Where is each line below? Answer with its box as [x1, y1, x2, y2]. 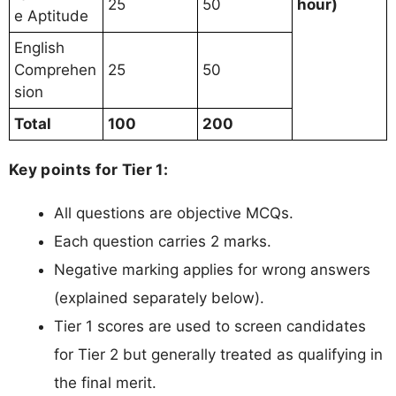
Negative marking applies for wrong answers [54, 261, 370, 279]
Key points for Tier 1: [9, 160, 169, 179]
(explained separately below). [54, 289, 264, 308]
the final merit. [54, 374, 156, 392]
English [14, 38, 65, 57]
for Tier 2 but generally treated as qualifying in [54, 346, 383, 364]
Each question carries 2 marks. [54, 232, 271, 251]
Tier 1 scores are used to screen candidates [54, 317, 366, 336]
